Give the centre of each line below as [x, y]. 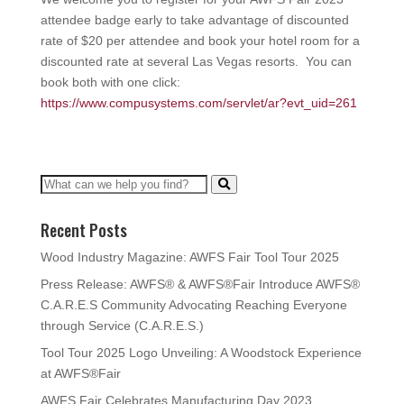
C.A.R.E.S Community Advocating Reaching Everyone [193, 305]
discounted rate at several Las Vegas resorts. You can [196, 62]
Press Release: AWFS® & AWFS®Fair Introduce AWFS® [200, 285]
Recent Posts [83, 230]
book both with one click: [112, 83]
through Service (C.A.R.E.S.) [122, 326]
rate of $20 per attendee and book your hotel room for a [200, 41]
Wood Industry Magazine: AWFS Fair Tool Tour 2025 [189, 257]
